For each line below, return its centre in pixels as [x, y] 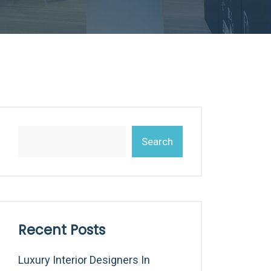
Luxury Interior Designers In [84, 260]
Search [157, 142]
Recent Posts [62, 230]
